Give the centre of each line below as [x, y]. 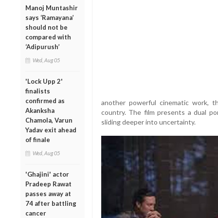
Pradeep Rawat [48, 184]
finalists [38, 91]
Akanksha [40, 110]
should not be [46, 27]
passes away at [48, 193]
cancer [36, 213]
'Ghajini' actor [47, 174]
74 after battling [51, 203]
